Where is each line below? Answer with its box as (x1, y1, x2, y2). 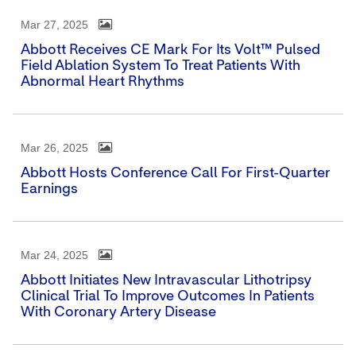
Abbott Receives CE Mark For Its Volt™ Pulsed (20, 43, 319, 57)
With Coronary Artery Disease (20, 305, 216, 319)
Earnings (20, 182, 78, 196)
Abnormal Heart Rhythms (20, 75, 184, 89)
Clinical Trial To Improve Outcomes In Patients (20, 289, 315, 304)
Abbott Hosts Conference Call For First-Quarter (20, 166, 331, 180)
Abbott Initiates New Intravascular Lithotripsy (20, 273, 311, 288)
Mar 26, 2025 (20, 141, 88, 154)
